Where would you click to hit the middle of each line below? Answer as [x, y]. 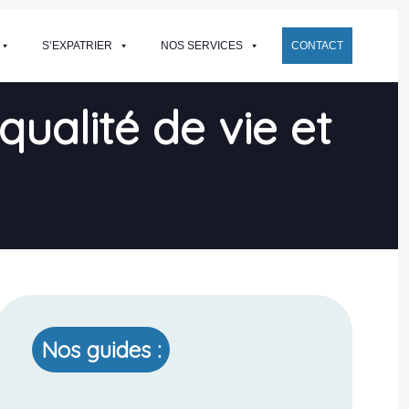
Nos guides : [101, 350]
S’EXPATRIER [77, 46]
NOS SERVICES [201, 46]
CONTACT [317, 46]
